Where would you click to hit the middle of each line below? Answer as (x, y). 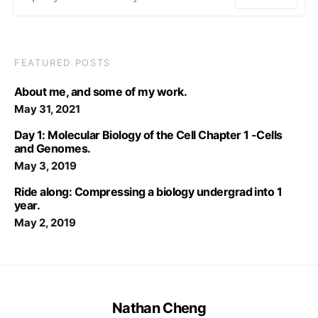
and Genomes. (53, 148)
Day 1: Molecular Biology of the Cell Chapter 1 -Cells (148, 135)
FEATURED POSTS (62, 62)
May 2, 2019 (45, 223)
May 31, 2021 (47, 109)
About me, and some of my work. (100, 92)
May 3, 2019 (45, 166)
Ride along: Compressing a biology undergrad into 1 (148, 192)
